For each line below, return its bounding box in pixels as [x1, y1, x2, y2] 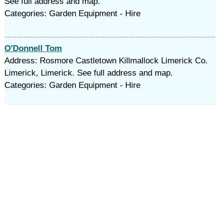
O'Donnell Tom [4, 44, 62, 53]
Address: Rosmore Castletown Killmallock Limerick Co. [4, 56, 208, 65]
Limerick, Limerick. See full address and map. [4, 68, 173, 78]
